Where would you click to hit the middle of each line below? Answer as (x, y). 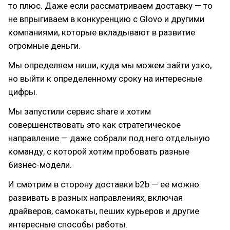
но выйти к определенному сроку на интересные (105, 79)
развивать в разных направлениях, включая (95, 198)
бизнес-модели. (40, 165)
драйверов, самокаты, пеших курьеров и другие (104, 211)
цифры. (23, 92)
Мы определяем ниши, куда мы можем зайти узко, (110, 65)
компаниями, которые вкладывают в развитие (102, 32)
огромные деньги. (44, 46)
